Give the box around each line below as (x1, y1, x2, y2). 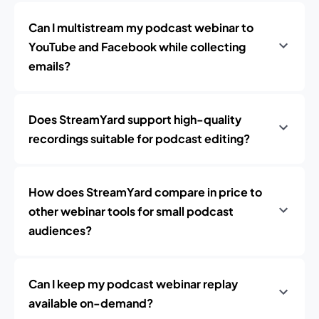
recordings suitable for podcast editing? (28, 131, 250, 146)
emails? (28, 58, 70, 73)
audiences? (28, 223, 92, 238)
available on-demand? (28, 296, 153, 310)
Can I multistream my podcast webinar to (28, 20, 253, 35)
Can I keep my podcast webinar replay (28, 276, 238, 291)
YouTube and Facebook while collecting (28, 39, 246, 54)
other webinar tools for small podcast (28, 204, 234, 219)
